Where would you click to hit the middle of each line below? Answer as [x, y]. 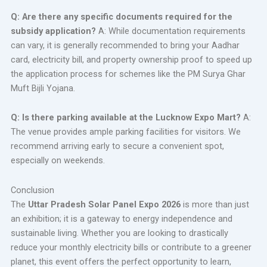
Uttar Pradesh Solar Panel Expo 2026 [104, 204]
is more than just [215, 204]
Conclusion [32, 190]
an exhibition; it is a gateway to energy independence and [121, 218]
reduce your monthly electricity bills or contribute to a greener [131, 247]
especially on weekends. [58, 161]
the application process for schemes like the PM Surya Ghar [128, 74]
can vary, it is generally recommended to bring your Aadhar [125, 45]
